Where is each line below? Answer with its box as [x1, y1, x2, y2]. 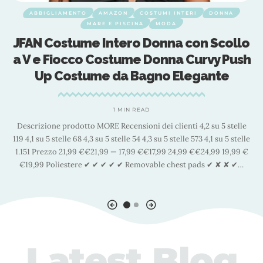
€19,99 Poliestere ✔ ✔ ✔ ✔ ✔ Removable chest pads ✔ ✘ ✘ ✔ [19, 160, 238, 170]
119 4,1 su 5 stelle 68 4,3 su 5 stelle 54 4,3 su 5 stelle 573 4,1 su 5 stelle [13, 134, 250, 144]
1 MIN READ [113, 106, 150, 113]
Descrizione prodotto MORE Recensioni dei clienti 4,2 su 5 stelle [16, 121, 247, 131]
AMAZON [99, 10, 128, 16]
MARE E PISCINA [86, 21, 144, 26]
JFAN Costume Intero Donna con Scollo [14, 35, 249, 50]
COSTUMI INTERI [140, 10, 197, 16]
